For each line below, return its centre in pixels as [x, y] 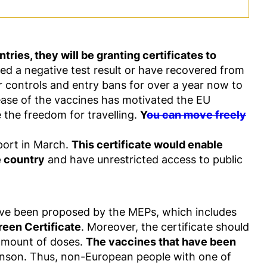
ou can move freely [196, 115]
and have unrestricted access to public [144, 159]
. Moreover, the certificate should [165, 227]
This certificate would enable [147, 145]
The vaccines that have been [161, 242]
